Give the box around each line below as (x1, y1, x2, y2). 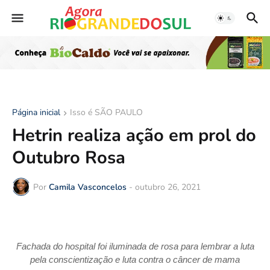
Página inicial (12, 107, 60, 119)
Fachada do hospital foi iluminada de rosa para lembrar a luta (16, 241, 254, 252)
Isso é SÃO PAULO (70, 107, 143, 119)
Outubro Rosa (12, 146, 125, 170)
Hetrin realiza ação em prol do (12, 124, 256, 148)
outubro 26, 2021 (135, 181, 201, 193)
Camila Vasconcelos (49, 181, 127, 193)
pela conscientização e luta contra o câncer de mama (30, 254, 240, 265)
